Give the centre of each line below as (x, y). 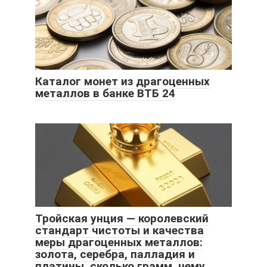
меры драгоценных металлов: (119, 242)
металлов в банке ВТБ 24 (105, 93)
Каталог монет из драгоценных (122, 81)
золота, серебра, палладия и (115, 254)
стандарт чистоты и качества (119, 230)
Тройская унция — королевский (122, 218)
